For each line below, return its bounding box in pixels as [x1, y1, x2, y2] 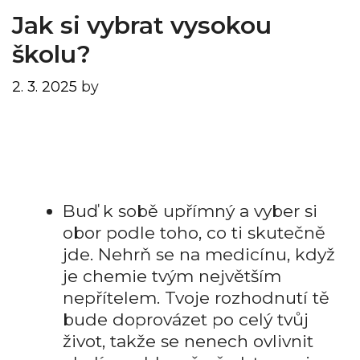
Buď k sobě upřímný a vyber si [63, 200, 317, 221]
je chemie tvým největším [63, 265, 281, 286]
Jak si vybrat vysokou [12, 10, 272, 41]
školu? [12, 39, 91, 70]
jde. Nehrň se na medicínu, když [63, 243, 335, 264]
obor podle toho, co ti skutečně [63, 222, 325, 243]
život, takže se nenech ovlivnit [63, 330, 313, 351]
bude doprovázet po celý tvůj [63, 309, 309, 329]
